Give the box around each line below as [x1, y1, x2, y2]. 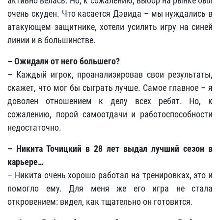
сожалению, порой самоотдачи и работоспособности [7, 109, 213, 120]
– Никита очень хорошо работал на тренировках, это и [7, 170, 213, 181]
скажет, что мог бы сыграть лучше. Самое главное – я [7, 82, 213, 93]
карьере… [7, 157, 44, 167]
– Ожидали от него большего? [7, 56, 120, 67]
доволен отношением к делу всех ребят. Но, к [7, 96, 213, 107]
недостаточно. [7, 122, 61, 133]
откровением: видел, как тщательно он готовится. [7, 196, 193, 207]
